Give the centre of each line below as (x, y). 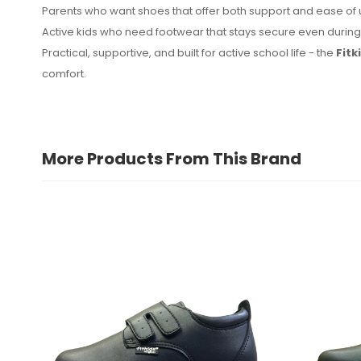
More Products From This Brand (172, 158)
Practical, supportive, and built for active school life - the (189, 52)
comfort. (64, 73)
